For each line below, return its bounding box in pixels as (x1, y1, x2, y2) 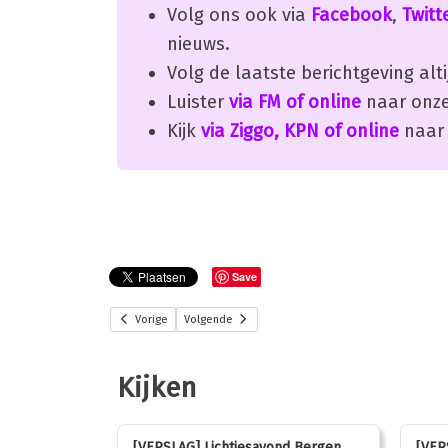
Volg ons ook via (167, 4, 311, 27)
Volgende (183, 312, 233, 326)
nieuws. (167, 33, 230, 56)
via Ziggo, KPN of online (201, 120, 399, 143)
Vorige (134, 312, 168, 326)
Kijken (117, 371, 197, 405)
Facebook (311, 4, 392, 27)
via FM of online (229, 91, 361, 114)
